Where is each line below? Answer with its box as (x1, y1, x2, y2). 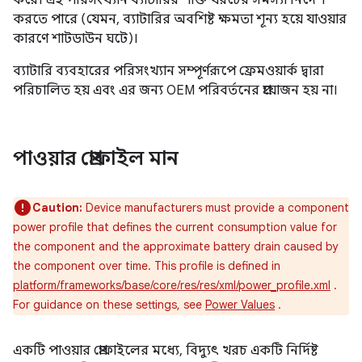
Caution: (32, 200, 82, 215)
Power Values (205, 297, 275, 312)
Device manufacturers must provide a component (82, 200, 349, 215)
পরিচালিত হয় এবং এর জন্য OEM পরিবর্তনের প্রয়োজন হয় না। (13, 82, 338, 99)
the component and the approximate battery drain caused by (13, 239, 339, 254)
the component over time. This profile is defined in (13, 259, 280, 273)
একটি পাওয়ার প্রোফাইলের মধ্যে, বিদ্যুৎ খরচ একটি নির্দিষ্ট (13, 343, 318, 359)
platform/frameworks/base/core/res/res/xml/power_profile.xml (13, 278, 330, 293)
